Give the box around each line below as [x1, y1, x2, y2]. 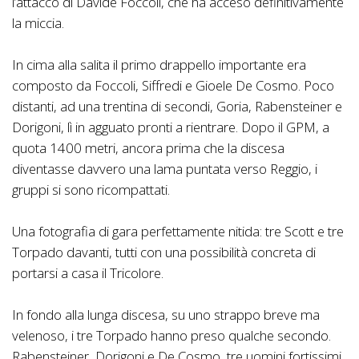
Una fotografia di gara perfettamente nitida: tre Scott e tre [12, 222, 344, 241]
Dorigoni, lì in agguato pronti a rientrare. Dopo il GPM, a [12, 118, 329, 137]
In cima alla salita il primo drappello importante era [12, 55, 306, 75]
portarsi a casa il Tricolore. [12, 264, 163, 283]
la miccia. [12, 14, 64, 33]
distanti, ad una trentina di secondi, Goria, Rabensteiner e [12, 97, 342, 116]
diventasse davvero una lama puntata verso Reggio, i [12, 159, 317, 179]
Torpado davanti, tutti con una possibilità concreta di [12, 243, 316, 262]
